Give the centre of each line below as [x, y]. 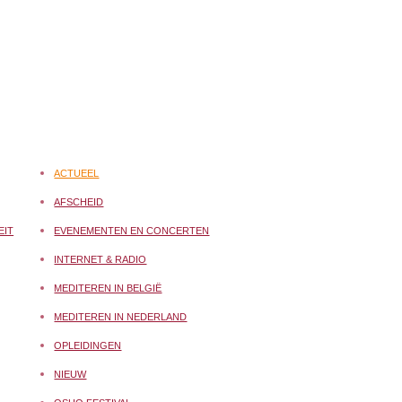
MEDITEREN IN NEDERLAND [121, 317]
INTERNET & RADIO [100, 260]
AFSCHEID [79, 202]
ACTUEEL [77, 174]
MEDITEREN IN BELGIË [108, 288]
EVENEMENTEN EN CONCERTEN [132, 231]
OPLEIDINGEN [88, 346]
